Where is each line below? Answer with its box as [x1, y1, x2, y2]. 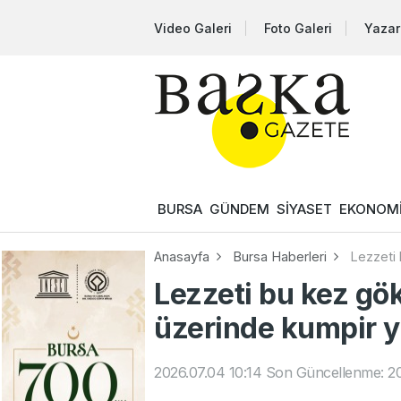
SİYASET [277, 200, 332, 218]
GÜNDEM [209, 200, 269, 218]
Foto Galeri [264, 20, 332, 36]
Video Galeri [154, 20, 232, 36]
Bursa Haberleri [233, 249, 327, 265]
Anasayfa [154, 249, 209, 265]
